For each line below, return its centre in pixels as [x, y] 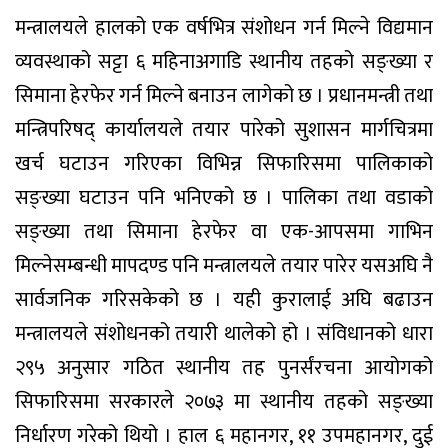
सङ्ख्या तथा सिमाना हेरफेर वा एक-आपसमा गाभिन [224, 231]
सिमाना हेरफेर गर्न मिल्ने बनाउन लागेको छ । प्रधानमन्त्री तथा [224, 95]
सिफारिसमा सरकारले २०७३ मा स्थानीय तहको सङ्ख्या [224, 401]
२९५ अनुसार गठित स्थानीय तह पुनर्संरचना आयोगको [224, 367]
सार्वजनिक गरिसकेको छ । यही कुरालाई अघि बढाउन [224, 299]
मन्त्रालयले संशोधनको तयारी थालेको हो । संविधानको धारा [224, 333]
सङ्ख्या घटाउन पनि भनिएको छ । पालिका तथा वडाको [224, 197]
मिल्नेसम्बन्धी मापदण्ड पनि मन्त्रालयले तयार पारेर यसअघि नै [224, 265]
